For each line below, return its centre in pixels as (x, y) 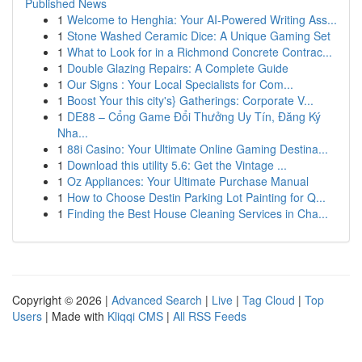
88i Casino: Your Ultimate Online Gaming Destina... (198, 149)
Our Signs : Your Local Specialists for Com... (180, 84)
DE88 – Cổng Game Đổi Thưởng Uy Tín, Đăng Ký (194, 116)
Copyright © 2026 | (62, 300)
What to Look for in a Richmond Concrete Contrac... (200, 52)
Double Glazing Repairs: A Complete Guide (178, 68)
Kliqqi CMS (135, 316)
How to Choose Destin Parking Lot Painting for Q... (196, 197)
